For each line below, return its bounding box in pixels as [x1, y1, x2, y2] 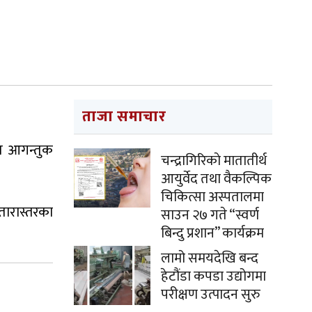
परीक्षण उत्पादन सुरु [161, 283, 260, 306]
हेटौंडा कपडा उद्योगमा [161, 265, 266, 288]
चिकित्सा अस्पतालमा [161, 185, 264, 209]
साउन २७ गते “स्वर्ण [161, 203, 259, 227]
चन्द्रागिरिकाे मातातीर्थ [161, 149, 267, 173]
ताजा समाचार [82, 104, 166, 130]
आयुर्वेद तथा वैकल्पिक [161, 167, 272, 191]
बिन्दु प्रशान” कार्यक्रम [161, 221, 264, 245]
